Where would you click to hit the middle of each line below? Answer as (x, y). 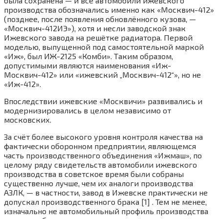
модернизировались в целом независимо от (88, 110)
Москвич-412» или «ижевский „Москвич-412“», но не (102, 74)
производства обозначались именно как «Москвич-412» (109, 9)
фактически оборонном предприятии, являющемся (100, 146)
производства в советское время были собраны (94, 174)
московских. (28, 119)
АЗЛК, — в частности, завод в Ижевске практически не (106, 192)
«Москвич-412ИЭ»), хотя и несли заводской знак (95, 28)
